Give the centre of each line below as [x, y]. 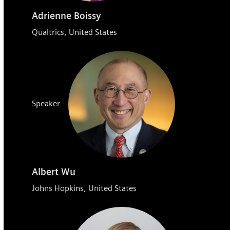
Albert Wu [54, 172]
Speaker [46, 104]
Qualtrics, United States [75, 32]
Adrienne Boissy [67, 16]
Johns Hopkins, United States [84, 188]
